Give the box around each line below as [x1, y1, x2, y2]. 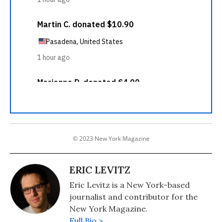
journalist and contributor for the [69, 192, 198, 202]
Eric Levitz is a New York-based [69, 180, 190, 190]
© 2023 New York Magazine [72, 134, 150, 143]
